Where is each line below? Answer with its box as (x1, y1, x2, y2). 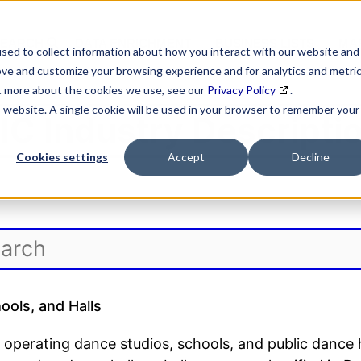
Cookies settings (16, 150, 108, 164)
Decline (291, 150, 330, 164)
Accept (168, 150, 205, 164)
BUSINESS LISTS (215, 36, 314, 51)
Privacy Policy (207, 83, 276, 97)
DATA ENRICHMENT (75, 36, 191, 51)
